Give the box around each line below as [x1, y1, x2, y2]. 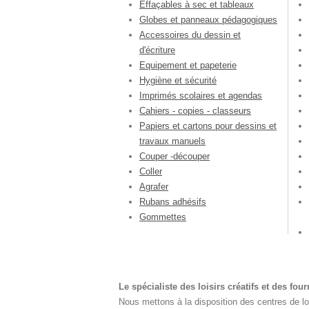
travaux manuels [139, 136, 206, 147]
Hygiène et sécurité [139, 75, 217, 86]
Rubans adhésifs [139, 197, 206, 208]
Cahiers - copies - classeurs [139, 106, 251, 117]
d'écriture [139, 45, 175, 56]
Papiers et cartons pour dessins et [139, 121, 277, 132]
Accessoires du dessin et [139, 30, 241, 41]
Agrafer [139, 181, 168, 192]
